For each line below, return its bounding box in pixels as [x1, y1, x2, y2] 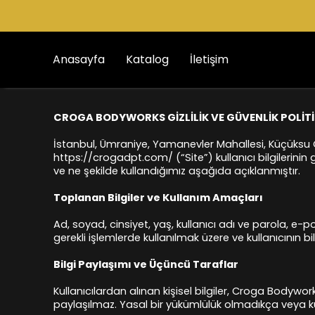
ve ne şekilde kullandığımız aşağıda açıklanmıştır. [53, 164, 300, 178]
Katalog [126, 51, 169, 67]
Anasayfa [53, 51, 105, 67]
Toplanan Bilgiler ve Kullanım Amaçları [53, 191, 263, 205]
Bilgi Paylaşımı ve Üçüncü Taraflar [53, 257, 238, 271]
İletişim [190, 51, 229, 67]
